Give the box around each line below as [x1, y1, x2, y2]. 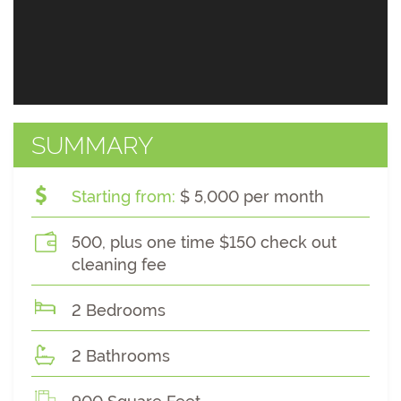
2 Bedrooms [72, 301, 166, 320]
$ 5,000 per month [175, 187, 324, 206]
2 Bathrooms [72, 346, 170, 365]
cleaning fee [72, 255, 166, 274]
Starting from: [72, 187, 175, 206]
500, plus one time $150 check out [72, 233, 337, 252]
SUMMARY [31, 132, 153, 159]
